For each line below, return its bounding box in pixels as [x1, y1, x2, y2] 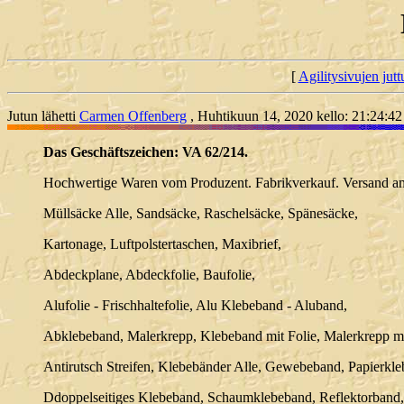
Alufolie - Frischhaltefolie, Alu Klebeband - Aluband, [43, 298, 347, 314]
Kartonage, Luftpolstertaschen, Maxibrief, [43, 236, 281, 252]
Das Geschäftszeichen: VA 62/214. [43, 144, 248, 161]
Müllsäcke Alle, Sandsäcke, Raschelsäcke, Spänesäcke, [43, 206, 358, 222]
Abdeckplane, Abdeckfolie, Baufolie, [43, 267, 255, 283]
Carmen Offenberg [79, 108, 187, 124]
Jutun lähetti [7, 108, 79, 124]
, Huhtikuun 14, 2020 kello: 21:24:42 [187, 108, 402, 124]
